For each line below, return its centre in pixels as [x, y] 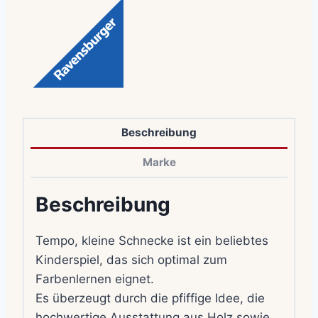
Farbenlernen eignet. [95, 279]
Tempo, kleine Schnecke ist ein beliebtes [152, 240]
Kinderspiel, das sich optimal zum [131, 259]
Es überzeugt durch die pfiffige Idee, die [150, 298]
